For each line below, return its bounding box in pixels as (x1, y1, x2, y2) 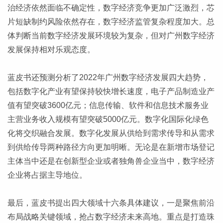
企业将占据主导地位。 (7, 170, 87, 179)
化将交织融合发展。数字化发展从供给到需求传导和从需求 (7, 128, 215, 137)
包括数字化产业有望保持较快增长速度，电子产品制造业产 (7, 87, 215, 96)
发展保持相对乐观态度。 (7, 45, 95, 54)
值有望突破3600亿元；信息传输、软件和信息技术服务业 (7, 101, 209, 110)
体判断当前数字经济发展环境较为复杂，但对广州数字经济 (7, 31, 215, 40)
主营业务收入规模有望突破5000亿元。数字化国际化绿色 (7, 114, 209, 123)
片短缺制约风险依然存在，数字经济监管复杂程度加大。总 (7, 17, 215, 26)
